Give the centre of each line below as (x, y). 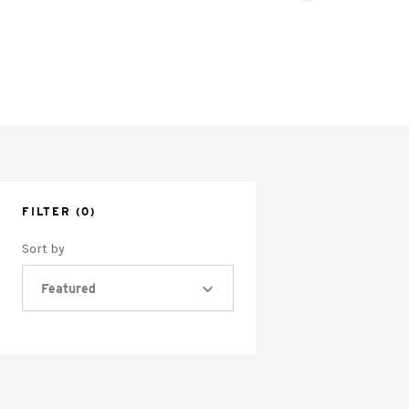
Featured (68, 288)
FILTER (47, 211)
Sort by (43, 249)
